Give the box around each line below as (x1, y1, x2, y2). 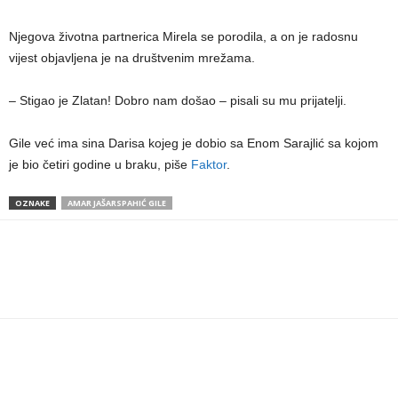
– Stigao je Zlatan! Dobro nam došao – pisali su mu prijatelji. (9, 93, 346, 107)
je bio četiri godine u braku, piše (9, 157, 191, 171)
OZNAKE (15, 197, 50, 209)
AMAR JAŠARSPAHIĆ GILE (68, 197, 166, 209)
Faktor (191, 157, 227, 171)
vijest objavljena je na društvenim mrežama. (9, 51, 255, 65)
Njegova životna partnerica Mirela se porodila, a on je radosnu (9, 29, 358, 44)
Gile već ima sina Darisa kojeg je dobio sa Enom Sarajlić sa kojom (9, 136, 378, 150)
